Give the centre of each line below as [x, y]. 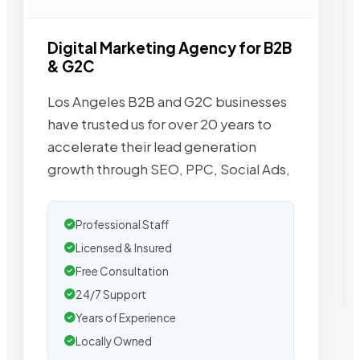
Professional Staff [122, 224]
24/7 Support [111, 294]
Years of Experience [126, 317]
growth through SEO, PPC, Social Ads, [169, 169]
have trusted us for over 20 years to [160, 124]
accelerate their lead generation [152, 146]
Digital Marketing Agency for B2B [170, 48]
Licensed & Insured [124, 247]
